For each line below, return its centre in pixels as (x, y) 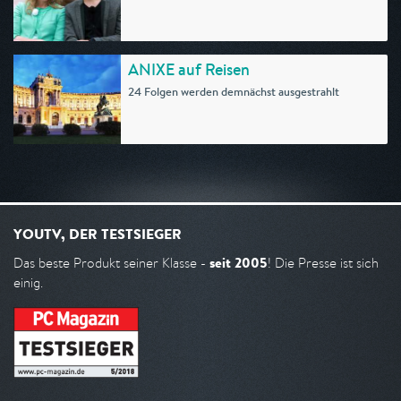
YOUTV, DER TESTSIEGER (98, 234)
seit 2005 (239, 263)
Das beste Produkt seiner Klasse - (111, 263)
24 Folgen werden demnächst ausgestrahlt (234, 92)
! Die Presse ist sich (323, 263)
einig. (28, 282)
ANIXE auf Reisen (189, 69)
